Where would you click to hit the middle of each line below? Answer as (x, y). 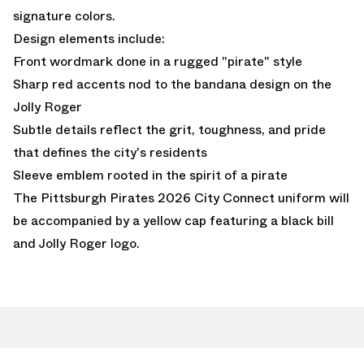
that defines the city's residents (110, 153)
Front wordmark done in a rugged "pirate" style (158, 62)
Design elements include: (89, 39)
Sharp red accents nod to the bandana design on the (172, 84)
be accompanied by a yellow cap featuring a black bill (173, 221)
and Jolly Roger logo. (76, 244)
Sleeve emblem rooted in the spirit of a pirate (150, 175)
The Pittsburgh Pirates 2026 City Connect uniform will (181, 198)
